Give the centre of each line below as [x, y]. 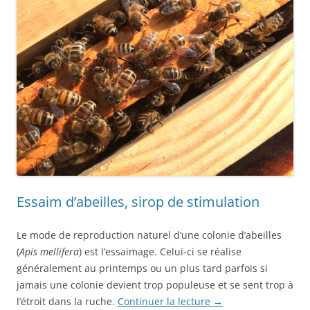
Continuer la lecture [165, 302]
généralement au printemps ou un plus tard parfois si [142, 268]
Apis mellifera [49, 252]
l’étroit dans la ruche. [67, 302]
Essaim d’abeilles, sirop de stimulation [138, 202]
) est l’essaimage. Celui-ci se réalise [160, 252]
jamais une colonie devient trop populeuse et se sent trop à [155, 285]
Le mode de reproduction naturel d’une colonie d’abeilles [149, 235]
